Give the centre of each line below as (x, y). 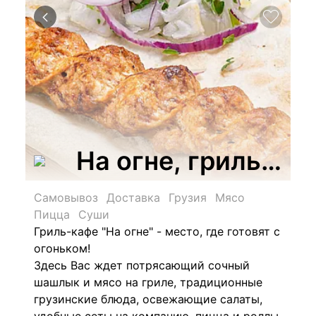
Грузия (188, 197)
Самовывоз (66, 197)
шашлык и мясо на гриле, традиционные (148, 282)
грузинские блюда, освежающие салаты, (148, 299)
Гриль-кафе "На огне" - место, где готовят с (157, 231)
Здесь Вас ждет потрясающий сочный (142, 265)
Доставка (133, 197)
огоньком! (62, 248)
